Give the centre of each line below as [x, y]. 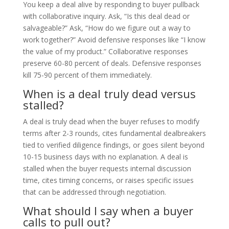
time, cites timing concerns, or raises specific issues [108, 180]
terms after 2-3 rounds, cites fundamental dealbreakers [114, 133]
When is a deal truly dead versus [109, 93]
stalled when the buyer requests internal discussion [107, 168]
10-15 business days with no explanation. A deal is [105, 156]
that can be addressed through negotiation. [94, 192]
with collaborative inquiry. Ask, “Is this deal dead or [106, 16]
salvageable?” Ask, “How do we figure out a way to [107, 28]
